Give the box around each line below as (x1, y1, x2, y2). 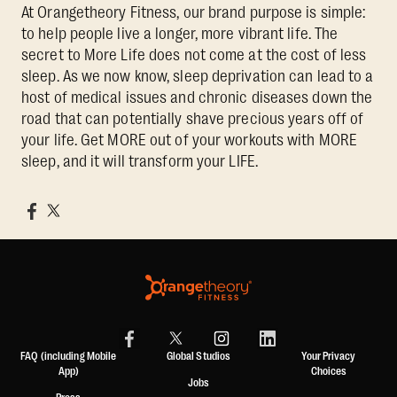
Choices (310, 365, 346, 378)
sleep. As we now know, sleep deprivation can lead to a (21, 67, 374, 86)
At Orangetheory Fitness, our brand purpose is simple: (21, 4, 366, 22)
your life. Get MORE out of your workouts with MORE (21, 131, 358, 150)
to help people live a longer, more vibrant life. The (21, 25, 339, 43)
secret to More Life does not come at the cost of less (21, 46, 367, 65)
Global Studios (166, 350, 231, 363)
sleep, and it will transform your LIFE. (21, 152, 258, 171)
